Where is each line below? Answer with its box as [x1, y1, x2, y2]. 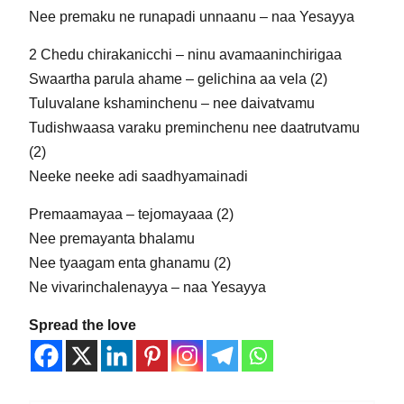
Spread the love [28, 317, 136, 333]
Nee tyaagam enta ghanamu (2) [28, 255, 231, 271]
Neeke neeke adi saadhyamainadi [28, 169, 248, 184]
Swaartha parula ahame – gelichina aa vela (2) [28, 71, 327, 87]
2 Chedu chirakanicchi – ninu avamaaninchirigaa [28, 47, 342, 62]
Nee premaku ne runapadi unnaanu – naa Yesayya [28, 9, 354, 24]
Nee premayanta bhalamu [28, 231, 195, 246]
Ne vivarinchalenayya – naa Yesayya [28, 280, 266, 295]
